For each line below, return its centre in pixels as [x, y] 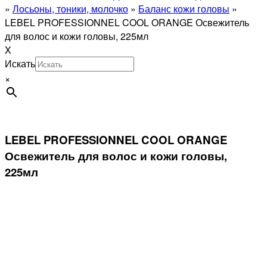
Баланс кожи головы [184, 9]
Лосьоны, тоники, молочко [70, 9]
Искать [20, 63]
